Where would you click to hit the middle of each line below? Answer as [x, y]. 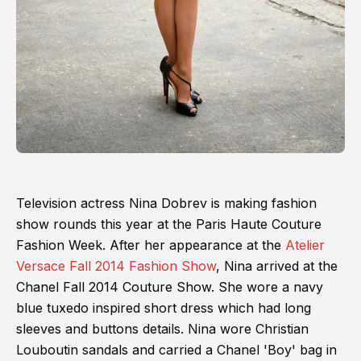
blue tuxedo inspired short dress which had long [164, 308]
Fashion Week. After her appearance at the [151, 245]
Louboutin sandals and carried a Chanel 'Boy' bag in [176, 350]
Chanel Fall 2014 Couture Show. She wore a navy [170, 287]
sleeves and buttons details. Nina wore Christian [162, 329]
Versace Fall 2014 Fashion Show [116, 266]
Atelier [305, 245]
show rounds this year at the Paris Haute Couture [169, 224]
